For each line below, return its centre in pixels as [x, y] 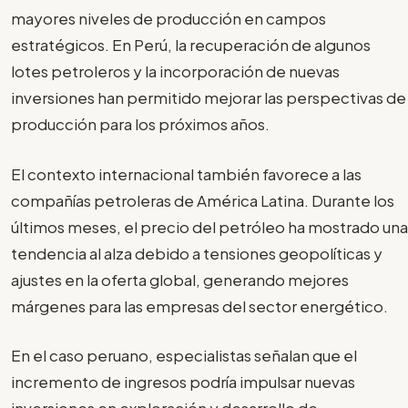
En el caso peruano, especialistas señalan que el [184, 356]
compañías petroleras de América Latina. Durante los [203, 200]
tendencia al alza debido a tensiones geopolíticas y [197, 253]
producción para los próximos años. [140, 124]
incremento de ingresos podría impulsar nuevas [183, 382]
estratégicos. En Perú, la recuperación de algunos [191, 45]
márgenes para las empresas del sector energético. [199, 306]
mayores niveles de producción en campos [168, 19]
